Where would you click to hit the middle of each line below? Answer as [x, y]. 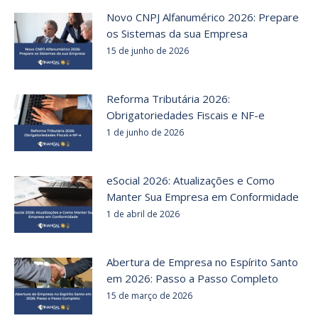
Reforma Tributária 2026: [168, 99]
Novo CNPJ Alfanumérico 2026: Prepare [203, 17]
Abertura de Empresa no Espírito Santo [202, 262]
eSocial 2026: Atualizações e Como [191, 181]
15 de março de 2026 [149, 296]
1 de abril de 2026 [143, 214]
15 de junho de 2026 [148, 51]
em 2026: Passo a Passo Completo [192, 279]
